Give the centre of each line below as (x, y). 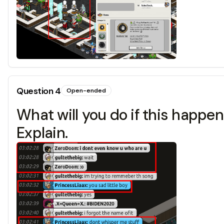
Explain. (42, 133)
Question (36, 91)
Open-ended (86, 91)
